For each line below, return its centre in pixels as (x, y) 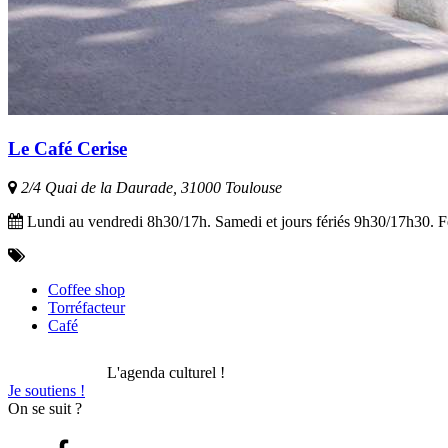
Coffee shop (86, 289)
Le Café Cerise (67, 149)
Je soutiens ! (46, 390)
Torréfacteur (86, 307)
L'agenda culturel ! (166, 372)
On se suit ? (45, 408)
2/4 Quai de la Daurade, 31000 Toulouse (149, 187)
